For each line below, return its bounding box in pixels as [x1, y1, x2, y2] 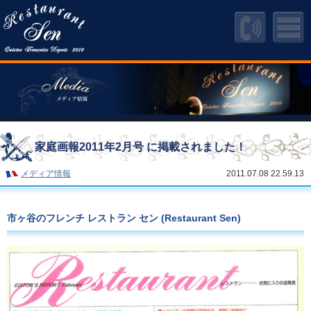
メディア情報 [21, 169, 71, 178]
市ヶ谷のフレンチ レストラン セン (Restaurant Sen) [7, 212, 241, 224]
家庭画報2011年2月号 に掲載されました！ [35, 141, 246, 153]
